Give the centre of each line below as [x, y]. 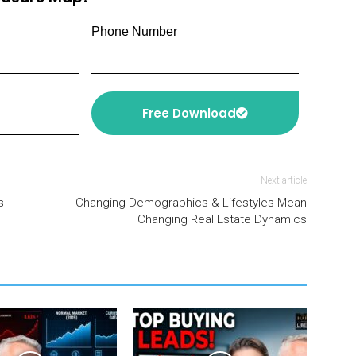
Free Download [189, 113]
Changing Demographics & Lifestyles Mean [191, 203]
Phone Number [134, 31]
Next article [284, 180]
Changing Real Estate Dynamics [222, 219]
